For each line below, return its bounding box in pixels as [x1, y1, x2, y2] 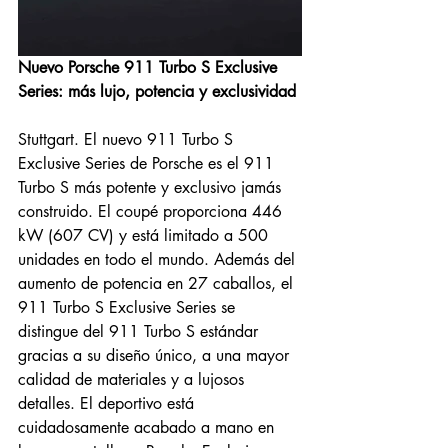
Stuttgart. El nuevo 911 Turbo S [18, 129, 238, 150]
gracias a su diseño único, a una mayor [18, 345, 294, 366]
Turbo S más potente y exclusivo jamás [18, 177, 286, 198]
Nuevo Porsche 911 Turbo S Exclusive [18, 57, 282, 78]
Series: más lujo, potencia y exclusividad [18, 81, 296, 102]
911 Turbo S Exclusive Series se [18, 297, 240, 318]
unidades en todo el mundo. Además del [18, 249, 300, 270]
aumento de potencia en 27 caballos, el [18, 273, 298, 294]
